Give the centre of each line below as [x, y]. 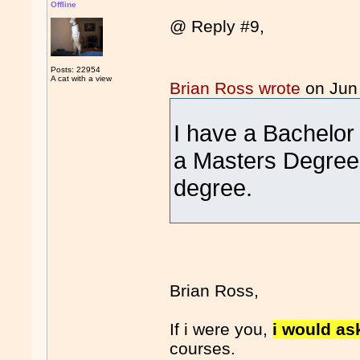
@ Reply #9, [217, 27]
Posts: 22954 [76, 70]
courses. [203, 349]
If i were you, [221, 329]
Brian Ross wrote [235, 88]
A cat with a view [82, 78]
